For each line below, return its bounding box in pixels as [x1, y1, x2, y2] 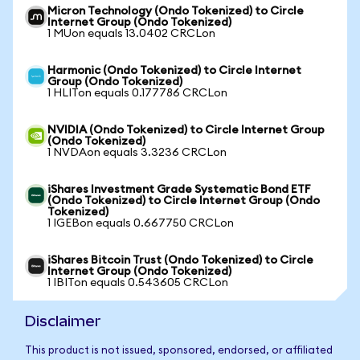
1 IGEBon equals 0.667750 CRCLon [47, 218, 234, 229]
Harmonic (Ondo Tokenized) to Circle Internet [47, 65, 301, 76]
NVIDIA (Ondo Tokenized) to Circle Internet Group [47, 125, 325, 136]
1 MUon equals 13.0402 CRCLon [47, 28, 215, 39]
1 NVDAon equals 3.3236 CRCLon [47, 147, 227, 158]
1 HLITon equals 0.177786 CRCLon [47, 88, 227, 99]
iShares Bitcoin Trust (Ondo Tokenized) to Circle [47, 255, 313, 266]
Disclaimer [25, 313, 101, 329]
